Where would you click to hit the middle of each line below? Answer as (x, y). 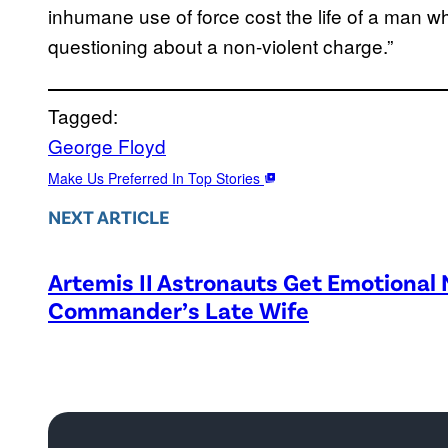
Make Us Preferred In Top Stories (156, 177)
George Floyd (107, 145)
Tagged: (83, 115)
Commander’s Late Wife (178, 310)
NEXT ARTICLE (108, 217)
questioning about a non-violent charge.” (220, 45)
